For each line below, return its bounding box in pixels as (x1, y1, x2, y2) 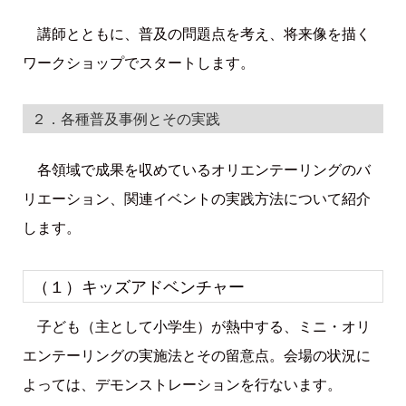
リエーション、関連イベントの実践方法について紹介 (22, 188, 371, 209)
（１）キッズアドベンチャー (32, 275, 245, 297)
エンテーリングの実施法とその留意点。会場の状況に (22, 344, 371, 365)
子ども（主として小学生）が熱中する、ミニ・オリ (22, 315, 371, 336)
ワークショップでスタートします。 (22, 52, 255, 72)
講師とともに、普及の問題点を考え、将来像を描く (22, 23, 371, 43)
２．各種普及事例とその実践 (31, 109, 220, 130)
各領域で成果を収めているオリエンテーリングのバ (22, 159, 371, 180)
